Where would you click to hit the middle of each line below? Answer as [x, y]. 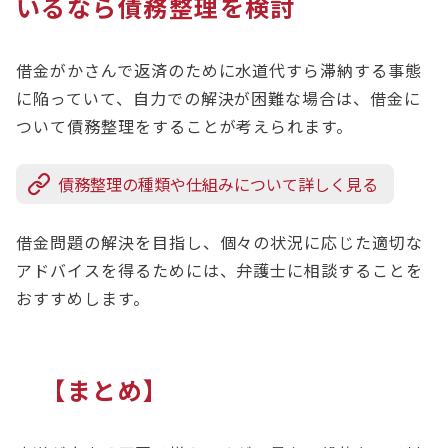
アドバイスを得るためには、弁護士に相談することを [220, 270]
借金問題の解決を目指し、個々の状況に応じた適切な [220, 242]
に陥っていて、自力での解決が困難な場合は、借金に [219, 98]
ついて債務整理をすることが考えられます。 [187, 126]
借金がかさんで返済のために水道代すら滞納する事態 [219, 70]
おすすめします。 [85, 298]
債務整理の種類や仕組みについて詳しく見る [220, 184]
